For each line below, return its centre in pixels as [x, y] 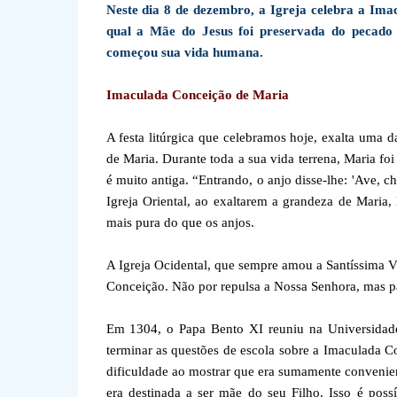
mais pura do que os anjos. [180, 222]
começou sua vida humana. [184, 52]
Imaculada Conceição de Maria [197, 95]
